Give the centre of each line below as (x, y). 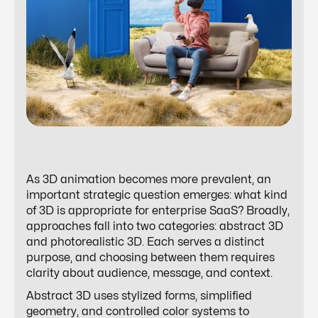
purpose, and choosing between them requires (150, 258)
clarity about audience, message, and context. (149, 274)
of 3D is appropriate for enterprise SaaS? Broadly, (158, 211)
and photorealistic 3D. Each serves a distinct (146, 242)
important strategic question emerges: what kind (157, 196)
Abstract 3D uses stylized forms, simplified (139, 296)
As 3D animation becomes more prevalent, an (149, 180)
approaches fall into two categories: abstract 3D (155, 227)
